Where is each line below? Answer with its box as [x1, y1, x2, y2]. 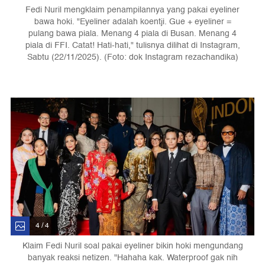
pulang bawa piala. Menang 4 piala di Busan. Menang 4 [28, 27, 237, 41]
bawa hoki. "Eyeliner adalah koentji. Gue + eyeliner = [34, 15, 231, 29]
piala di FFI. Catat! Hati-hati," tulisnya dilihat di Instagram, [25, 38, 240, 53]
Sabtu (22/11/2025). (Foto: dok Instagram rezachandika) [27, 50, 238, 64]
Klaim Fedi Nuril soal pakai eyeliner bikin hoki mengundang [22, 238, 243, 253]
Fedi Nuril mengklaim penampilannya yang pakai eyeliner [25, 3, 240, 17]
